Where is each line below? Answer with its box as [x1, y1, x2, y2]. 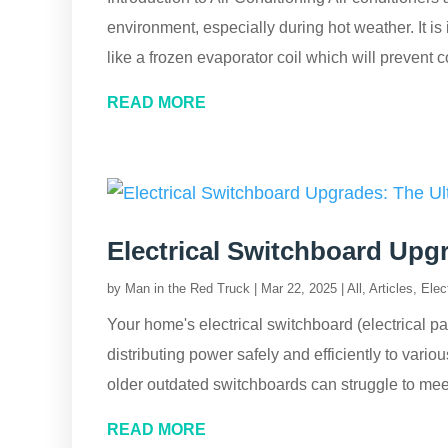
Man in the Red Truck [125, 281, 250, 296]
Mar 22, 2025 [261, 281, 337, 296]
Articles [369, 281, 413, 296]
